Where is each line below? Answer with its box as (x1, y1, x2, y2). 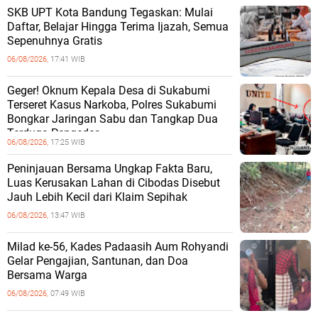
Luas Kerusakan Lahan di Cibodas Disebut (7, 175, 220, 190)
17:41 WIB (50, 54, 85, 64)
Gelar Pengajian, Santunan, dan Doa (7, 253, 188, 268)
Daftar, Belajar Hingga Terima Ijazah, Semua (7, 19, 229, 33)
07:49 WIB (50, 288, 85, 298)
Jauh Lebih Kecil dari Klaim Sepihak (7, 190, 187, 204)
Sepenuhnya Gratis (7, 33, 102, 48)
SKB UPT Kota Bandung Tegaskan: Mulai (7, 5, 213, 19)
